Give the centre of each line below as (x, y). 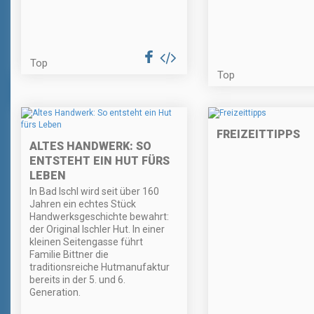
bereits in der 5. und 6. (77, 280)
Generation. (55, 293)
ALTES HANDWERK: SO (90, 146)
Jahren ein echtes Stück (83, 204)
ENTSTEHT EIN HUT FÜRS (100, 161)
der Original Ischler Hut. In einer (97, 230)
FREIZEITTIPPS (258, 135)
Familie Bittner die (69, 255)
